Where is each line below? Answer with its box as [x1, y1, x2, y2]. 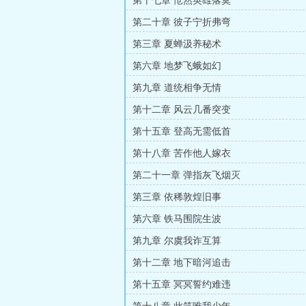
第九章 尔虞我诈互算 [133, 236, 221, 246]
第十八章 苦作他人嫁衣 [133, 148, 231, 158]
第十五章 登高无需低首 [133, 126, 231, 137]
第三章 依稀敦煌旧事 [133, 192, 221, 202]
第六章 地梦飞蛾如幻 [133, 61, 221, 71]
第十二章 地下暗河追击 [133, 258, 231, 268]
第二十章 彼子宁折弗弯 [133, 17, 231, 27]
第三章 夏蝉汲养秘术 [133, 39, 221, 49]
